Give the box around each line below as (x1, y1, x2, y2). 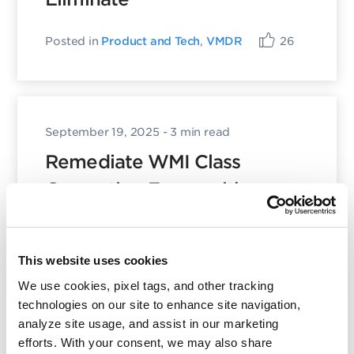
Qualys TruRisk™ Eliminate (45, 206, 277, 229)
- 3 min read (159, 126, 231, 139)
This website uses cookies (18, 254, 168, 267)
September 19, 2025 (45, 126, 160, 139)
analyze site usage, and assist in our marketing (18, 316, 279, 330)
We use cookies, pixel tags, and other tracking (18, 278, 273, 292)
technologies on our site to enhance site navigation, (18, 297, 300, 311)
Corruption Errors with (45, 179, 246, 201)
